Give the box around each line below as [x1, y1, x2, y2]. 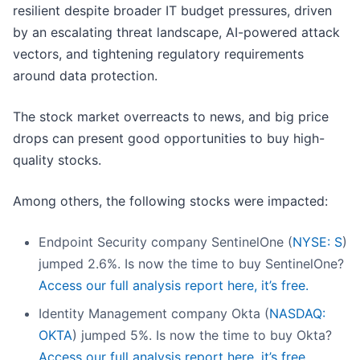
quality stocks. [13, 152, 101, 169]
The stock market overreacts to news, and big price [13, 108, 329, 125]
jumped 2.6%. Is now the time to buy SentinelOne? [39, 256, 344, 272]
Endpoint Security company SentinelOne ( [39, 234, 292, 251]
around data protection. [13, 67, 157, 84]
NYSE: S [292, 234, 342, 251]
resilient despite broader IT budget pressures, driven [13, 2, 332, 19]
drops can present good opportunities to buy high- [13, 130, 325, 147]
